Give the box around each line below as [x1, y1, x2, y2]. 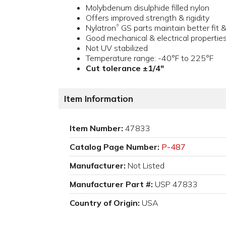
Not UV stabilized [86, 43, 148, 53]
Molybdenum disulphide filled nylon [86, 3, 209, 13]
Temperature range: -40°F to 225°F [86, 53, 213, 64]
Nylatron [86, 23, 116, 33]
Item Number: [70, 123, 123, 134]
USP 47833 [155, 179, 198, 190]
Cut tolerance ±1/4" [86, 63, 164, 74]
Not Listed [128, 160, 164, 171]
